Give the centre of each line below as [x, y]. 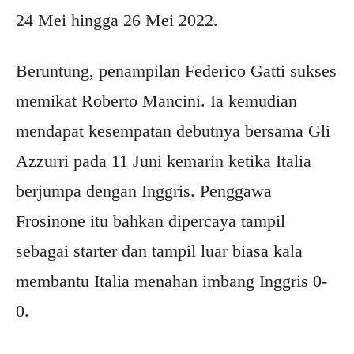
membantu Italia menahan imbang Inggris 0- [171, 281]
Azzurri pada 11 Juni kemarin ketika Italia [164, 161]
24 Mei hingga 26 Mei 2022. [117, 20]
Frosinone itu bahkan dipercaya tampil [151, 221]
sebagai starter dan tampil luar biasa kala [159, 251]
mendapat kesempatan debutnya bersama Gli [173, 131]
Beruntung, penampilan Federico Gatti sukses [176, 71]
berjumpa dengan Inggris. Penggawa [144, 191]
